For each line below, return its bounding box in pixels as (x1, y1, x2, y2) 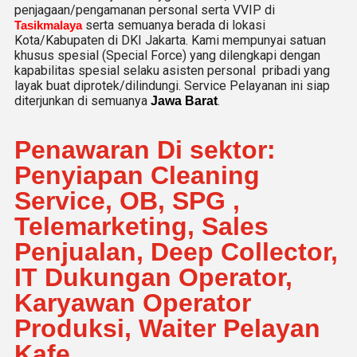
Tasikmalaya (14, 18, 82, 32)
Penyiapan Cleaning (14, 161, 260, 190)
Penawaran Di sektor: (14, 135, 276, 164)
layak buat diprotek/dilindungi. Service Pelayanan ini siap (14, 78, 330, 93)
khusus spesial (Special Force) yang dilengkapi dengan (14, 48, 320, 63)
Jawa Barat (151, 94, 218, 108)
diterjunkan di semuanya (14, 93, 151, 108)
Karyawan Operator (14, 288, 251, 317)
